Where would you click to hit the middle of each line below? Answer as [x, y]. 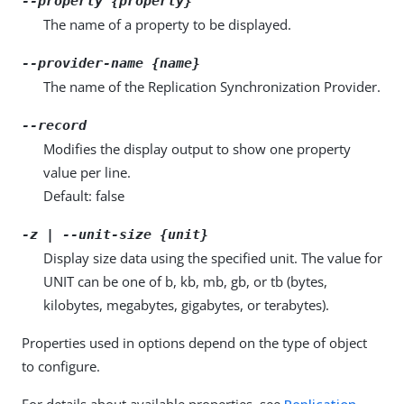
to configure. [61, 366]
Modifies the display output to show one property [197, 149]
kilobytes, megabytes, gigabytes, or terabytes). [186, 305]
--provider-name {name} [111, 63]
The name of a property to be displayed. [167, 24]
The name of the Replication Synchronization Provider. [212, 87]
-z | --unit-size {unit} [115, 234]
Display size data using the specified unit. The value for [213, 258]
